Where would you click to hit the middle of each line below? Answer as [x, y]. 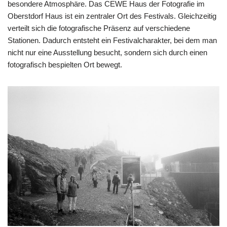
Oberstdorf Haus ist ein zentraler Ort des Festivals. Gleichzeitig [112, 16]
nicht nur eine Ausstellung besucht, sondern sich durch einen [107, 52]
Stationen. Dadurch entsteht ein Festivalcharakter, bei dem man [112, 40]
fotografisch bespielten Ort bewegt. [65, 64]
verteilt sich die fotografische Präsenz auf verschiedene [99, 28]
